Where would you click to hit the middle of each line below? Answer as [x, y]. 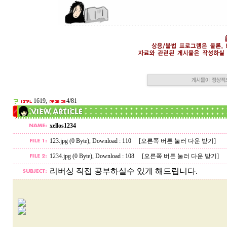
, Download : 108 [117, 156]
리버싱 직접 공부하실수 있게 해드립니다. [123, 171]
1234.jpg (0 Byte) [71, 156]
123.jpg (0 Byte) [69, 141]
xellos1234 [63, 126]
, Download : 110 [114, 141]
